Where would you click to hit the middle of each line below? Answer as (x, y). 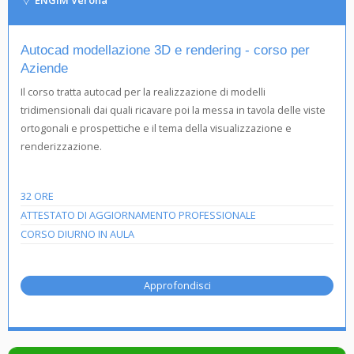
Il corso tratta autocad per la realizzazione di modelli (143, 91)
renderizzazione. (61, 146)
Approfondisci (177, 285)
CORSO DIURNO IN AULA (77, 233)
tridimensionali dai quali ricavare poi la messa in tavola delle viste (173, 109)
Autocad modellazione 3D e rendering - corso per (165, 50)
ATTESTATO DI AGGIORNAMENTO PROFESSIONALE (138, 215)
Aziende (44, 68)
